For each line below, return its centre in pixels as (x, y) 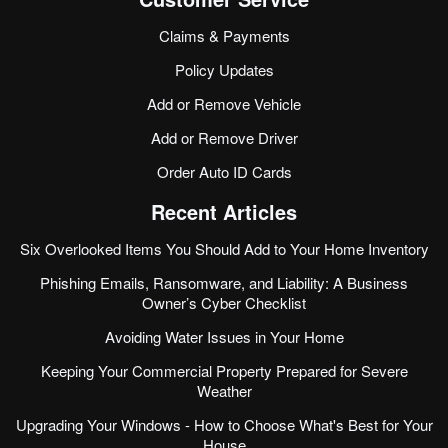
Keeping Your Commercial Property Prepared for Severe (224, 371)
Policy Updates (224, 70)
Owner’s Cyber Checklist (224, 303)
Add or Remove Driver (224, 138)
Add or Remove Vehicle (224, 104)
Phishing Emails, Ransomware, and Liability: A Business (224, 283)
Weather (224, 391)
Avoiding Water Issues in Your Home (224, 337)
